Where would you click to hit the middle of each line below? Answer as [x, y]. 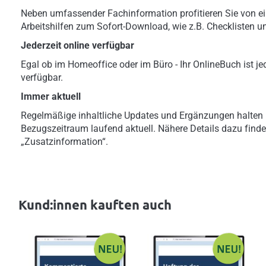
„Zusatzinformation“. [64, 142]
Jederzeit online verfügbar [77, 45]
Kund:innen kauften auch [95, 205]
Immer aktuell [51, 96]
